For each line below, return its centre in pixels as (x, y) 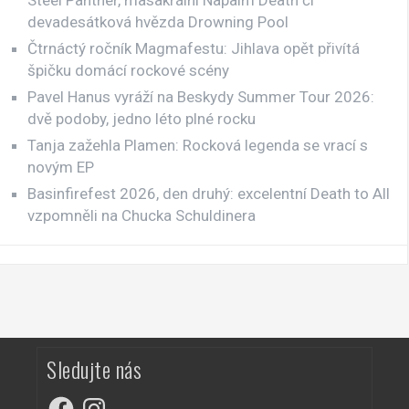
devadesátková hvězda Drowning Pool (158, 21)
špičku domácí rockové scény (128, 70)
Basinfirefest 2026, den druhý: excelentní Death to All (209, 193)
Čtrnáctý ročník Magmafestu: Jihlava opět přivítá (194, 48)
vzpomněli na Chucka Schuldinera (142, 215)
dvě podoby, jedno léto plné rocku (142, 118)
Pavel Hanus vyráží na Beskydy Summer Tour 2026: (201, 96)
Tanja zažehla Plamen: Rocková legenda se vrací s (198, 145)
